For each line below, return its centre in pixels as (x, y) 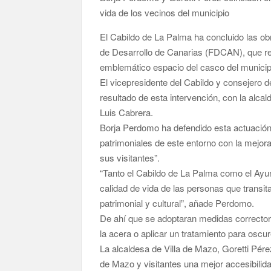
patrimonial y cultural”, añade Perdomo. (177, 203)
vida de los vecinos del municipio (165, 12)
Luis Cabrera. (127, 112)
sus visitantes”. (130, 158)
